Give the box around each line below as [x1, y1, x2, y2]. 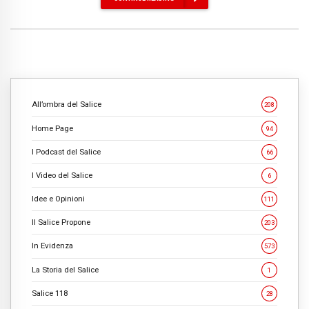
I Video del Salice [32, 170, 92, 180]
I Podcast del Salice [32, 146, 101, 157]
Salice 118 [32, 288, 68, 298]
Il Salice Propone [32, 217, 90, 228]
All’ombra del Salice [32, 99, 101, 110]
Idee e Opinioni [32, 194, 85, 204]
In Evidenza [32, 241, 73, 251]
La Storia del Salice [32, 264, 99, 275]
